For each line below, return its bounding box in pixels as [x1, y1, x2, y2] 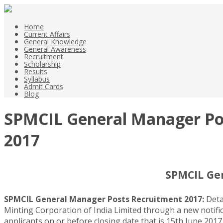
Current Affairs [24, 29, 70, 39]
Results [24, 67, 47, 76]
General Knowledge [24, 37, 87, 46]
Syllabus [24, 74, 50, 84]
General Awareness [24, 44, 86, 54]
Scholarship [24, 59, 61, 69]
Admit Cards [24, 82, 63, 91]
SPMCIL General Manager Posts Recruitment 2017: [4, 194, 204, 205]
